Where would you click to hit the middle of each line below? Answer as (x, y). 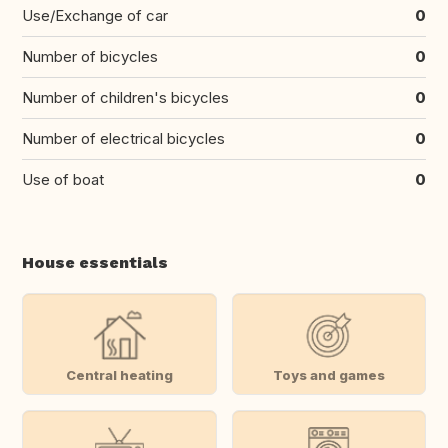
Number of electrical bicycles (123, 139)
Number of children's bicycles (125, 98)
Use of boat (63, 180)
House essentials (95, 263)
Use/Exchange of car (95, 16)
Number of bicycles (90, 57)
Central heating (119, 374)
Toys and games (328, 374)
